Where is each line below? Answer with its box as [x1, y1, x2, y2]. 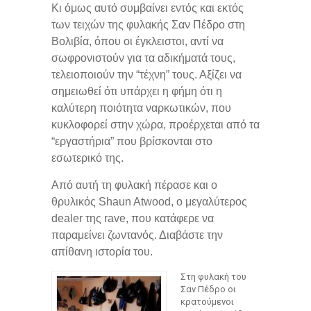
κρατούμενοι [180, 296, 234, 307]
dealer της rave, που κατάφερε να [51, 212, 214, 224]
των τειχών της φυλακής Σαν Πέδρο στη [51, 19, 245, 31]
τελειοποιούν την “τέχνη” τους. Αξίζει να [51, 69, 242, 81]
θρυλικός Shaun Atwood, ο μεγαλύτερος [51, 196, 247, 208]
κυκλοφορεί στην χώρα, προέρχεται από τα [51, 119, 260, 131]
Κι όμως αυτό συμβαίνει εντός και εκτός [51, 2, 244, 14]
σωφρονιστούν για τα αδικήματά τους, [51, 52, 235, 64]
